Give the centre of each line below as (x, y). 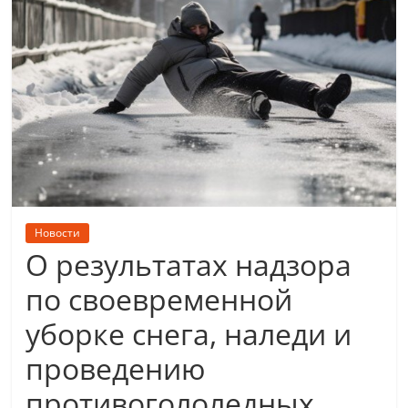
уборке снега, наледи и (189, 334)
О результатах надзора (189, 265)
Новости (58, 233)
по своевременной (159, 300)
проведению (116, 369)
